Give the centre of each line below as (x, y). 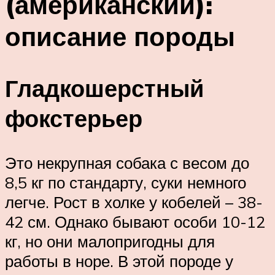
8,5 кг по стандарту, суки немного (126, 183)
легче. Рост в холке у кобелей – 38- (134, 202)
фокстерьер (74, 118)
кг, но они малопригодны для (110, 242)
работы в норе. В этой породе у (119, 261)
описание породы (120, 36)
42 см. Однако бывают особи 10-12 (135, 222)
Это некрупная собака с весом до (127, 163)
